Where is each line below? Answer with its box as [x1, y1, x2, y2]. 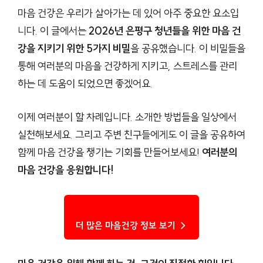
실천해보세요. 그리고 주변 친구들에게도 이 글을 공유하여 [18, 127, 245, 141]
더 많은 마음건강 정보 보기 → [76, 219, 187, 231]
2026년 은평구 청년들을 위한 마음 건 [89, 23, 241, 38]
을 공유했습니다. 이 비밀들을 [130, 41, 245, 55]
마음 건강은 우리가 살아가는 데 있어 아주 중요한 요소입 [18, 6, 239, 20]
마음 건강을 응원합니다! [18, 163, 114, 177]
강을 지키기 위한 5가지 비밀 [18, 41, 130, 55]
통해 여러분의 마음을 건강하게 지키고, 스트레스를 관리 [18, 59, 237, 73]
